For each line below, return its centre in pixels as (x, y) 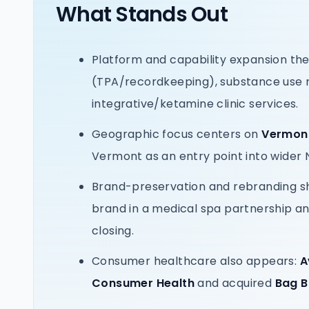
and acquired (235, 283)
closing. (113, 231)
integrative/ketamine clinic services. (195, 104)
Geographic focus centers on (177, 134)
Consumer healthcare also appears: (196, 261)
